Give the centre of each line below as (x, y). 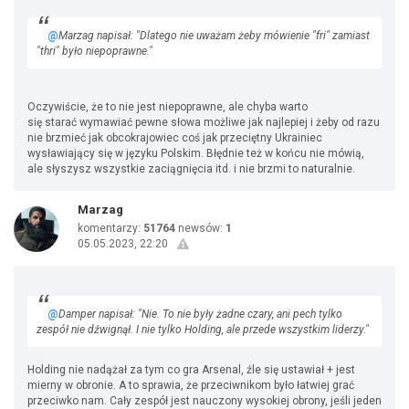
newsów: (200, 228)
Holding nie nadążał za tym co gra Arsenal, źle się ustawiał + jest (191, 370)
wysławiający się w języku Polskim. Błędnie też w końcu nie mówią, (196, 153)
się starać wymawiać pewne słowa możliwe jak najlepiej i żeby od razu (204, 122)
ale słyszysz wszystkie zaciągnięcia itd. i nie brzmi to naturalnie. (191, 169)
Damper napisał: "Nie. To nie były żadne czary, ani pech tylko (200, 314)
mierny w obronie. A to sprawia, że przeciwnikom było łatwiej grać (191, 385)
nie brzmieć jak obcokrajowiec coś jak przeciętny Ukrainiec (175, 138)
